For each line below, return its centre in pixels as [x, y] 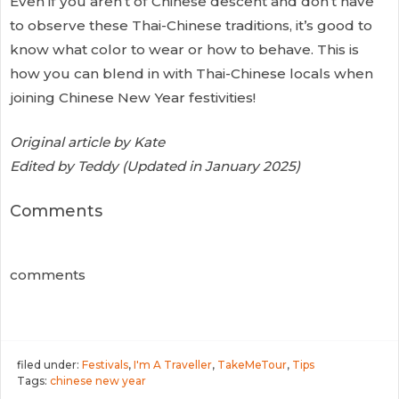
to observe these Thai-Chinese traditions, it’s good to [191, 25]
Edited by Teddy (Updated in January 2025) [155, 166]
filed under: [49, 364]
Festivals [105, 364]
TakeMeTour [252, 364]
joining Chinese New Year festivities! [133, 97]
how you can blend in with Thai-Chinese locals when [191, 73]
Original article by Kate [87, 142]
